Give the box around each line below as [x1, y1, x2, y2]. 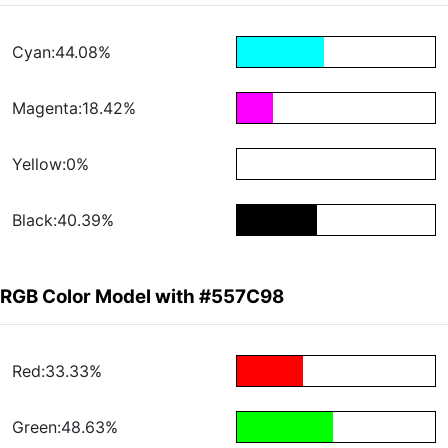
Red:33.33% [12, 361, 102, 382]
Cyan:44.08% [12, 42, 111, 63]
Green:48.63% [12, 417, 118, 438]
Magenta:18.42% [12, 98, 136, 119]
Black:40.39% [12, 210, 114, 231]
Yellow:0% [12, 154, 89, 175]
